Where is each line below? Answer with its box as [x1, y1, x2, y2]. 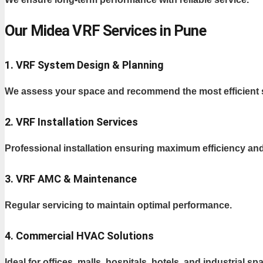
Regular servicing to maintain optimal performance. [5, 200, 232, 210]
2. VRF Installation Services [5, 115, 138, 128]
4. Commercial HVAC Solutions [5, 229, 154, 242]
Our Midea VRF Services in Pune [5, 21, 206, 39]
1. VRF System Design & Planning [5, 58, 164, 71]
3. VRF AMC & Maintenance [5, 172, 137, 185]
